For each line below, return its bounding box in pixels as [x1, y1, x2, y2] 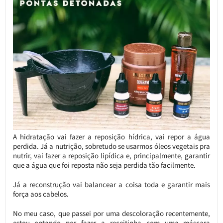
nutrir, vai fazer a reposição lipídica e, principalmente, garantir [12, 150, 211, 160]
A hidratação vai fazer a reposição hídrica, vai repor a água [12, 131, 211, 141]
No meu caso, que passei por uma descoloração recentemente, [12, 208, 211, 218]
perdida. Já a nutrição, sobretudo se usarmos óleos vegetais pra [12, 141, 211, 151]
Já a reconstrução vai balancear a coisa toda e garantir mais [12, 179, 211, 189]
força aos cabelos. [12, 189, 69, 199]
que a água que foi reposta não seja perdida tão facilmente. [12, 160, 196, 170]
